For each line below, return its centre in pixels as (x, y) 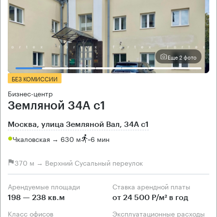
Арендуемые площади (46, 186)
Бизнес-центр (30, 93)
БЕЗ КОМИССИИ (35, 78)
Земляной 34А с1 (56, 106)
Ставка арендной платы (154, 186)
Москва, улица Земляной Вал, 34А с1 (78, 125)
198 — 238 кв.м (36, 198)
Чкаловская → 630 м (47, 138)
